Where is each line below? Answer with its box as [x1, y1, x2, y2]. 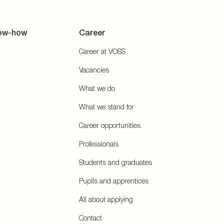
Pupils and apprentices [79, 176, 148, 185]
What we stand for [79, 102, 134, 111]
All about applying [79, 195, 133, 203]
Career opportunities [79, 121, 140, 129]
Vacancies [79, 65, 109, 74]
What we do [79, 84, 115, 92]
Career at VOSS [79, 47, 125, 55]
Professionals [79, 139, 118, 148]
